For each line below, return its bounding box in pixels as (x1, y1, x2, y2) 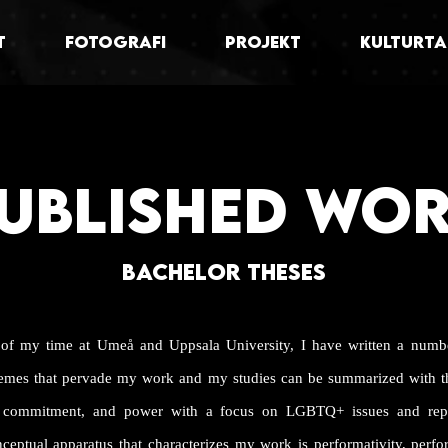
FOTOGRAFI (64, 32, 166, 52)
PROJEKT (224, 32, 301, 52)
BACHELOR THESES (121, 258, 326, 285)
